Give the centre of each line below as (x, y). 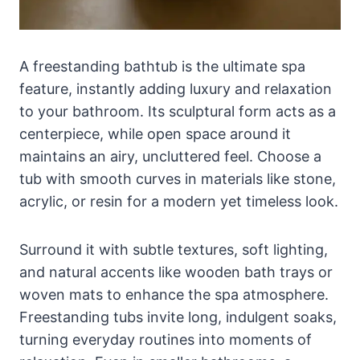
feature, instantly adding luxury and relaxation (176, 88)
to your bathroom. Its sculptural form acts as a (178, 111)
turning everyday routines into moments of (166, 339)
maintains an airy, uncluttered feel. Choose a (170, 156)
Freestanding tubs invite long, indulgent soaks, (178, 317)
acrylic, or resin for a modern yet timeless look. (179, 201)
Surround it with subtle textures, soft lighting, (174, 249)
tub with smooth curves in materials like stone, (178, 178)
